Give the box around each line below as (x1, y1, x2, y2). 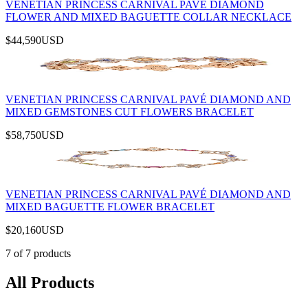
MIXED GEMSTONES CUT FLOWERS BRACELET (5, 105, 254, 118)
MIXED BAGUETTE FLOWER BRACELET (5, 200, 214, 212)
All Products (5, 273, 94, 291)
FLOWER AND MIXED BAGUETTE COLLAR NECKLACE (5, 10, 291, 23)
